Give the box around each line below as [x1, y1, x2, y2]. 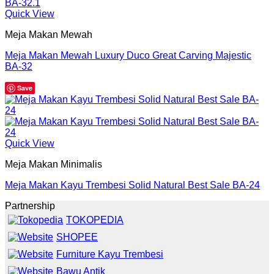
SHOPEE [56, 231, 98, 242]
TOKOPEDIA [66, 214, 124, 225]
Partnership [5, 200, 55, 211]
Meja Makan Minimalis [5, 158, 102, 169]
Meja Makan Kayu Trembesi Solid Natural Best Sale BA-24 [5, 179, 260, 190]
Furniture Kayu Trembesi [56, 248, 163, 259]
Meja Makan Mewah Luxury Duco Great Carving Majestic [5, 50, 251, 61]
